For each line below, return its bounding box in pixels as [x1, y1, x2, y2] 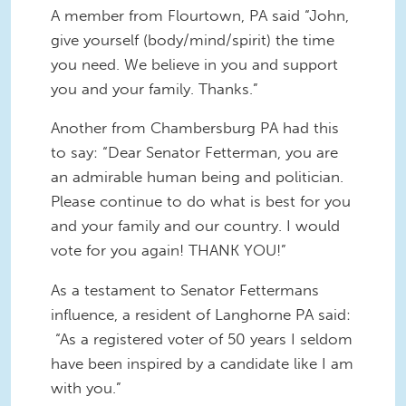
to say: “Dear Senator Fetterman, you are [51, 143, 338, 162]
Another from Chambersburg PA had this [51, 119, 339, 138]
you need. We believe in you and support [51, 54, 338, 73]
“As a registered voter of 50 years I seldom [51, 330, 353, 349]
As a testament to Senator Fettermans [51, 281, 319, 300]
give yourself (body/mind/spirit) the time [51, 30, 334, 49]
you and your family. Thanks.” [51, 79, 267, 98]
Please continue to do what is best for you [51, 192, 351, 211]
